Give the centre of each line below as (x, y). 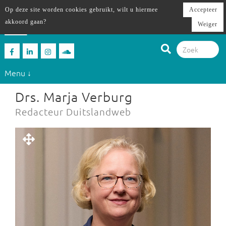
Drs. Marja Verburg (74, 97)
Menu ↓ (18, 72)
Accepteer (203, 10)
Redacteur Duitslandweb (73, 111)
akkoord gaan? (26, 22)
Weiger (208, 24)
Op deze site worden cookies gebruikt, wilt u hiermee (81, 10)
